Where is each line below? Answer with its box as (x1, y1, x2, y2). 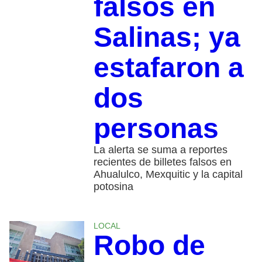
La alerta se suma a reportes (93, 143, 227, 156)
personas (93, 112, 219, 144)
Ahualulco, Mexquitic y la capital (93, 168, 243, 180)
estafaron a (93, 51, 244, 83)
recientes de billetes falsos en (93, 156, 232, 168)
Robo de (93, 229, 205, 261)
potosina (93, 180, 133, 192)
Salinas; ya (93, 21, 240, 53)
